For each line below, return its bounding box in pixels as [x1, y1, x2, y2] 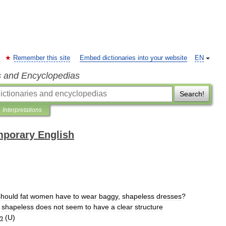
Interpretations [3, 106, 42, 114]
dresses [156, 192, 182, 200]
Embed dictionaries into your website [80, 54, 187, 62]
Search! [179, 90, 204, 98]
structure [135, 203, 163, 211]
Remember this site [13, 54, 70, 62]
